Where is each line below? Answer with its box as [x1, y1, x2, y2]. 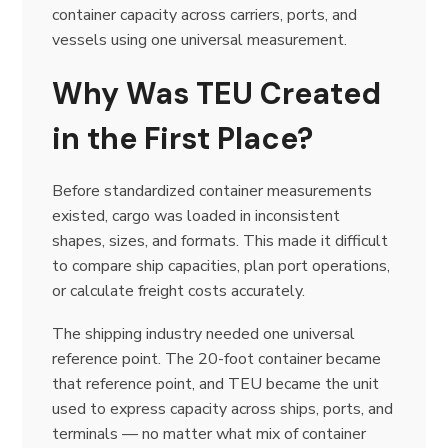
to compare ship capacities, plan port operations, [52, 254, 391, 277]
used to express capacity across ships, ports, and [52, 397, 394, 420]
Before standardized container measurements [52, 179, 373, 202]
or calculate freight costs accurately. [52, 279, 306, 302]
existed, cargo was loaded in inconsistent [52, 204, 341, 227]
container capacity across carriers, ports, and [52, 3, 358, 26]
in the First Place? [52, 118, 314, 158]
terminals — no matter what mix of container [52, 422, 367, 445]
